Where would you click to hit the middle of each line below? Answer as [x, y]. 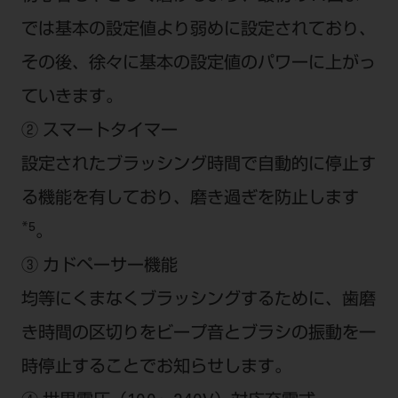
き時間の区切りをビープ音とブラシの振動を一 [198, 334]
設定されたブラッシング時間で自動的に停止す [198, 165]
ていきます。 [72, 98]
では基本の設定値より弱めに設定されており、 [198, 30]
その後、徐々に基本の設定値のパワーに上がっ [198, 64]
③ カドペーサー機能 [99, 267]
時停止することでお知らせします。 [156, 368]
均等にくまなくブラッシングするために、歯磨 [198, 300]
